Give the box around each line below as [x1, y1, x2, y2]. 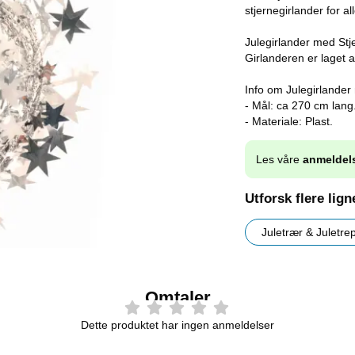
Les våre [256, 153, 303, 166]
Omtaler [144, 288, 211, 308]
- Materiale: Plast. [245, 115, 333, 128]
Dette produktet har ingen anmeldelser [81, 318, 274, 331]
